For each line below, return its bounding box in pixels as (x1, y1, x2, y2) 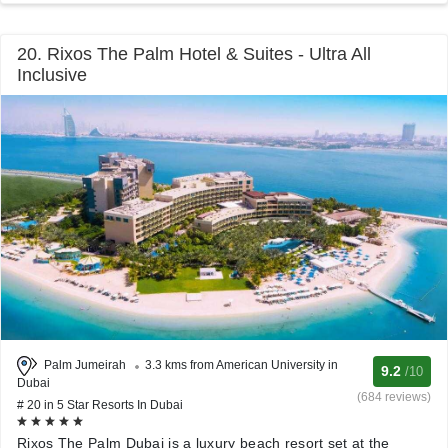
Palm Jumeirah (41, 358, 129, 373)
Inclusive (17, 65, 87, 85)
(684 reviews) (357, 390, 431, 404)
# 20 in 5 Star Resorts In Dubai (17, 398, 183, 412)
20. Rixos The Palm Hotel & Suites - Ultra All (17, 44, 371, 64)
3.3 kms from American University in (145, 358, 338, 373)
